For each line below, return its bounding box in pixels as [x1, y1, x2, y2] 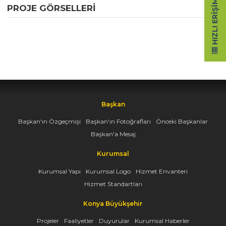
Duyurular [98, 217, 130, 225]
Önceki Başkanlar [156, 118, 208, 126]
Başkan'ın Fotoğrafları [86, 118, 151, 126]
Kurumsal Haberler [134, 217, 190, 225]
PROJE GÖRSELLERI [7, 3, 96, 14]
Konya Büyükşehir [83, 199, 143, 207]
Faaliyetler [64, 217, 94, 225]
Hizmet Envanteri [136, 167, 188, 175]
